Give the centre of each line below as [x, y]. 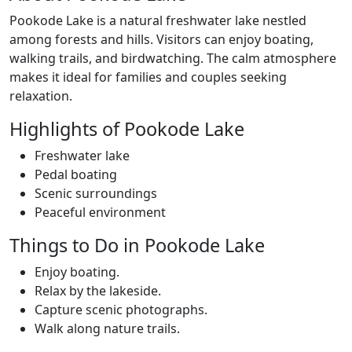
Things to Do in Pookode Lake [137, 245]
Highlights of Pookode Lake [127, 129]
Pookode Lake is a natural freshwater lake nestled [158, 20]
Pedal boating [76, 174]
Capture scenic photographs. [121, 310]
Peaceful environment [100, 212]
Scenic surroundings [96, 193]
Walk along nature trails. [107, 328]
